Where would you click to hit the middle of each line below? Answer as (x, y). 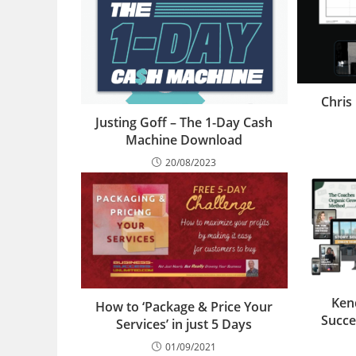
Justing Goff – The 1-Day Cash (184, 122)
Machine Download (184, 139)
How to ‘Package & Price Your (184, 306)
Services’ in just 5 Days (184, 324)
